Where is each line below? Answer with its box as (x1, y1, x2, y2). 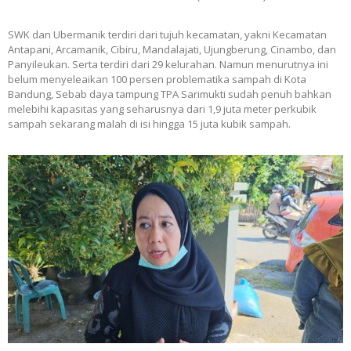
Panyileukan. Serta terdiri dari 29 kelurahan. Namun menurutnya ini (8, 56, 328, 71)
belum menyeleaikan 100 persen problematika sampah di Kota (8, 71, 306, 86)
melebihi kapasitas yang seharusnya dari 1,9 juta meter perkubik (8, 101, 317, 116)
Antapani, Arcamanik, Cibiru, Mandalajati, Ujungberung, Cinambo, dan (8, 42, 336, 56)
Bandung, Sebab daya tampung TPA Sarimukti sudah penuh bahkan (8, 86, 331, 101)
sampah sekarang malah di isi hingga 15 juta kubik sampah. (8, 116, 293, 131)
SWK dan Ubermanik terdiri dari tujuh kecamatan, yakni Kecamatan (8, 27, 327, 42)
